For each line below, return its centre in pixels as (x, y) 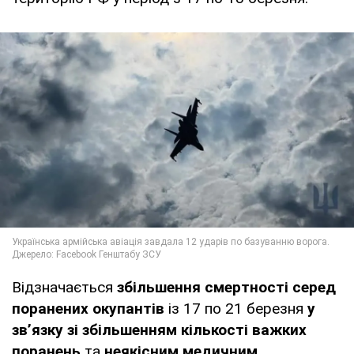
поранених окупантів (90, 309)
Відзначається (64, 288)
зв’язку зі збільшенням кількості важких (159, 330)
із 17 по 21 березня (238, 309)
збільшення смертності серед (226, 288)
